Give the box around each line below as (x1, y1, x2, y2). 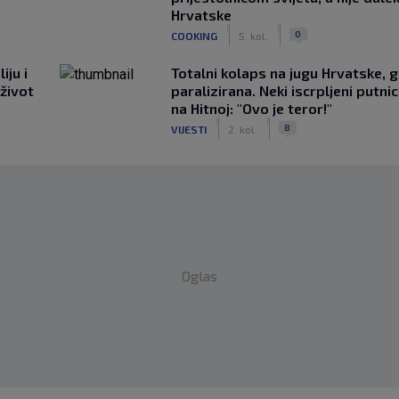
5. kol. (238, 28, 268, 42)
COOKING (170, 28, 217, 42)
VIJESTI (170, 122, 207, 135)
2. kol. (227, 122, 257, 135)
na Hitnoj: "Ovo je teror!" (170, 100, 332, 117)
